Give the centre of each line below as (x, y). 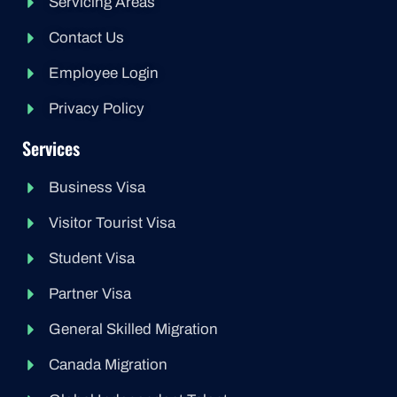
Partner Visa (90, 294)
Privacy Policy (97, 109)
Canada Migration (108, 365)
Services (51, 148)
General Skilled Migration (133, 329)
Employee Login (104, 73)
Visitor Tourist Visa (112, 223)
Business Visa (97, 187)
